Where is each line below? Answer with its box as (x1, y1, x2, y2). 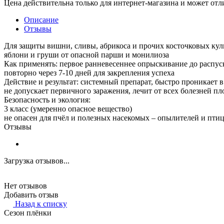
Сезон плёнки (4, 208, 51, 217)
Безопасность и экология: (4, 95, 90, 104)
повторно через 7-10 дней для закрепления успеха (4, 68, 174, 77)
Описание (24, 15, 58, 24)
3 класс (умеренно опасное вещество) (4, 104, 132, 113)
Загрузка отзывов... (4, 156, 69, 165)
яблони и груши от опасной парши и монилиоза (4, 50, 169, 59)
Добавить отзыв (4, 190, 58, 199)
